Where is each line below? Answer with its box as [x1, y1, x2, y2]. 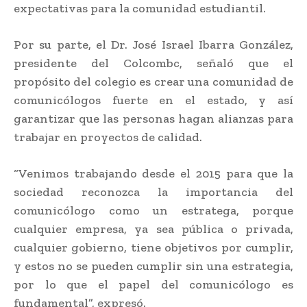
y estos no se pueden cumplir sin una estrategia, [14, 258, 293, 273]
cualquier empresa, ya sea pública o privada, [14, 221, 293, 236]
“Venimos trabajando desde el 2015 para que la [14, 165, 293, 181]
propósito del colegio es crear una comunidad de [14, 73, 293, 89]
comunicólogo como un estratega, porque [14, 202, 293, 218]
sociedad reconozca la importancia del [14, 184, 293, 199]
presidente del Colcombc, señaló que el [14, 55, 293, 71]
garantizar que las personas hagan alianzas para [14, 110, 293, 126]
